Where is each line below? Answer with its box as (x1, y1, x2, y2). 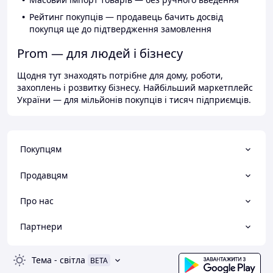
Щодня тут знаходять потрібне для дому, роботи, (17, 69, 223, 82)
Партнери (20, 221, 62, 233)
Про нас (20, 194, 54, 207)
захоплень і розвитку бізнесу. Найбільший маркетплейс (17, 82, 253, 94)
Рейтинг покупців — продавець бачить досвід (29, 11, 223, 23)
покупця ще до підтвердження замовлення (29, 23, 211, 35)
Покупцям (20, 143, 62, 155)
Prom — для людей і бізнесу (17, 45, 183, 62)
